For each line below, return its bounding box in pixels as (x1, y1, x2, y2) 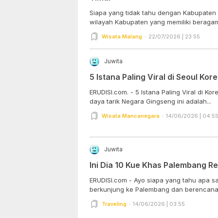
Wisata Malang (102, 33, 142, 40)
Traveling (102, 200, 127, 207)
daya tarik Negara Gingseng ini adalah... (90, 97, 211, 105)
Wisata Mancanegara (102, 112, 160, 119)
